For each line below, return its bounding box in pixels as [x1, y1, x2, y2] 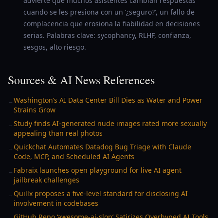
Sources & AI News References [8, 72, 155, 88]
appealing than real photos [14, 128, 103, 138]
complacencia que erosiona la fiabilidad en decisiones [23, 19, 200, 28]
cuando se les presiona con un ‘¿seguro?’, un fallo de [23, 7, 195, 17]
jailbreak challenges [14, 175, 79, 184]
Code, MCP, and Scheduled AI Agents [14, 152, 134, 161]
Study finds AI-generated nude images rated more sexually [14, 119, 207, 128]
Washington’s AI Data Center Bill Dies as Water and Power [14, 95, 202, 105]
